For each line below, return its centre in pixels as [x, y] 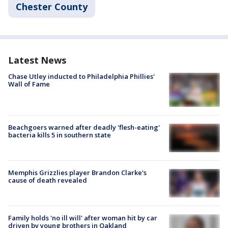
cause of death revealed [48, 180]
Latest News [37, 60]
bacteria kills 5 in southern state [60, 135]
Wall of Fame [29, 84]
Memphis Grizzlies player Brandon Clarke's [77, 172]
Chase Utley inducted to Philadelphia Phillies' [81, 76]
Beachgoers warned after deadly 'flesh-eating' [84, 127]
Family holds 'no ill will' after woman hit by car [83, 218]
